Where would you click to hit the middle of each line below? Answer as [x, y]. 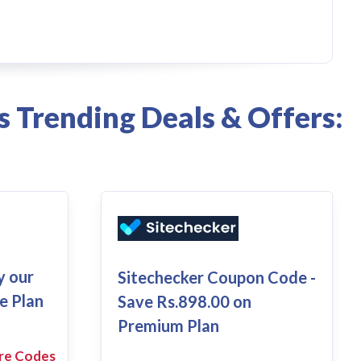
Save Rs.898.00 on [184, 302]
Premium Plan [168, 326]
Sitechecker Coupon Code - [216, 278]
